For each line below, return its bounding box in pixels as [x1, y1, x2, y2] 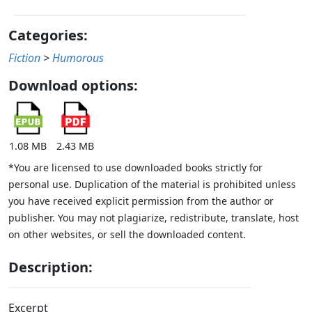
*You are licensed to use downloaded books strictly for [8, 161, 263, 175]
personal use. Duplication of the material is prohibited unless [8, 178, 296, 192]
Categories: [8, 26, 88, 45]
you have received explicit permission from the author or [8, 194, 274, 208]
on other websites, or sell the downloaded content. [8, 228, 246, 242]
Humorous [52, 50, 104, 66]
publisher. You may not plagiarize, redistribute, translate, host [8, 211, 299, 225]
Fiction [8, 50, 40, 66]
